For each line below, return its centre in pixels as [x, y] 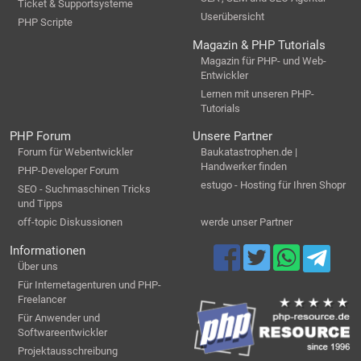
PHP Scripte [45, 23]
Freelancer [42, 299]
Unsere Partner [232, 137]
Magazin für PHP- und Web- [263, 60]
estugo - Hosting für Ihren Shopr [273, 185]
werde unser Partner [247, 222]
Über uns [38, 266]
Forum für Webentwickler [75, 152]
